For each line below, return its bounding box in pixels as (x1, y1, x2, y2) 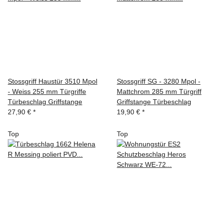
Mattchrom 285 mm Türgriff (117, 88, 201, 96)
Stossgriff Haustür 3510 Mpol (8, 77, 97, 86)
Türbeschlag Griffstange (8, 98, 82, 106)
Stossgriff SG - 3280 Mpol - (117, 77, 200, 86)
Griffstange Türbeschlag (117, 98, 191, 106)
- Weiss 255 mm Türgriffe (8, 88, 86, 96)
